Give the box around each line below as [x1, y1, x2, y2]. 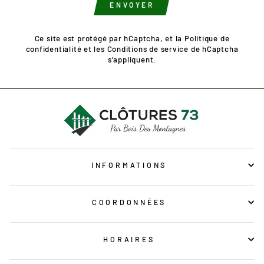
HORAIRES [103, 234, 155, 244]
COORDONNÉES [91, 197, 167, 207]
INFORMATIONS [91, 160, 167, 170]
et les [81, 44, 107, 54]
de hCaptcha [189, 44, 239, 54]
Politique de [184, 34, 230, 43]
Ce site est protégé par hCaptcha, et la [34, 34, 184, 43]
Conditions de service [107, 44, 189, 54]
